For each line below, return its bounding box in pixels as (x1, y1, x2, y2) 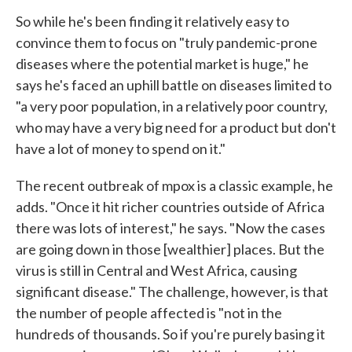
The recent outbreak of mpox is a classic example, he (16, 176, 333, 194)
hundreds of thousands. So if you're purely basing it (16, 324, 325, 343)
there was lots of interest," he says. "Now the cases (16, 218, 325, 236)
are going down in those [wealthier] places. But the (16, 240, 324, 258)
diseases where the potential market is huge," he (16, 54, 309, 72)
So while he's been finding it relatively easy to (16, 12, 289, 30)
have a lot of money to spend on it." (16, 139, 225, 157)
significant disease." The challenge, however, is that (16, 282, 328, 300)
